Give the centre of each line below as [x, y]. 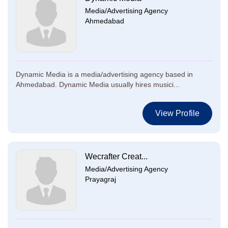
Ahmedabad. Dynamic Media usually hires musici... [98, 84]
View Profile [177, 113]
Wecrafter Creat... [116, 156]
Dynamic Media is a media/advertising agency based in [104, 74]
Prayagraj [101, 179]
